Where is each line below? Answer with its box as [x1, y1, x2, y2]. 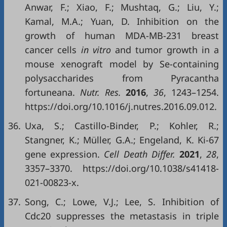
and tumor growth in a [115, 44, 219, 56]
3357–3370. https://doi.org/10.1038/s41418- [25, 162, 219, 174]
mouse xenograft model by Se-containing [25, 58, 219, 70]
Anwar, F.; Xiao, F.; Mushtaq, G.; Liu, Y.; [25, 1, 219, 13]
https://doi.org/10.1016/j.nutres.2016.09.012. [25, 100, 217, 112]
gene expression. [25, 148, 100, 160]
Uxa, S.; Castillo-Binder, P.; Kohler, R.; [25, 120, 219, 132]
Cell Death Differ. [100, 148, 179, 160]
